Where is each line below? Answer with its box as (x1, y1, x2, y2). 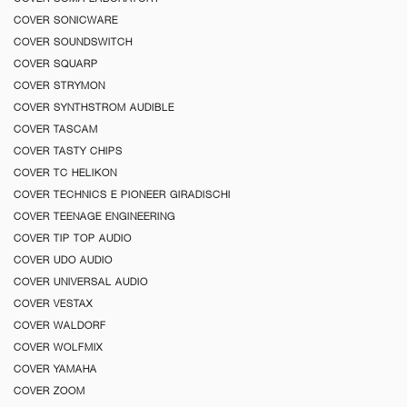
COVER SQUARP (14, 57, 98, 69)
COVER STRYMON (14, 79, 105, 91)
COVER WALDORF (14, 319, 106, 331)
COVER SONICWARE (14, 14, 118, 25)
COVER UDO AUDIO (14, 253, 113, 265)
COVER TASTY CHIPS (14, 144, 123, 156)
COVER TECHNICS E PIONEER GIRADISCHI (14, 188, 231, 200)
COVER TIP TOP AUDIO (14, 232, 132, 243)
